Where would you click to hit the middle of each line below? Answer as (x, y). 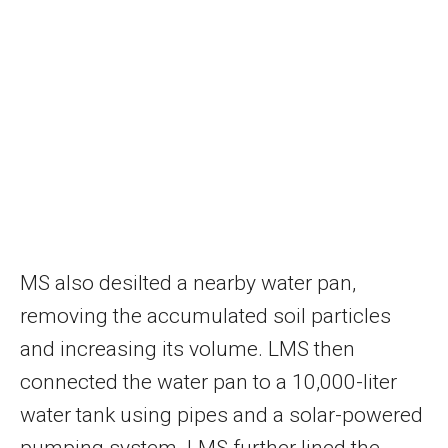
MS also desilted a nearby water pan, (188, 282)
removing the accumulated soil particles (205, 315)
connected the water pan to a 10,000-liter (208, 381)
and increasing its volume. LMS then (187, 348)
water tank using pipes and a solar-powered (221, 414)
